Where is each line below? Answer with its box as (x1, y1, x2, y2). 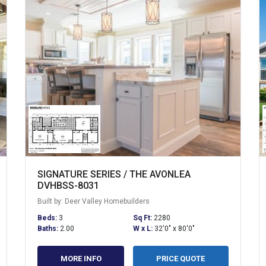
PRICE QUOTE (156, 254, 205, 263)
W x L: (132, 224, 154, 233)
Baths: (37, 224, 61, 233)
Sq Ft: (132, 213, 154, 222)
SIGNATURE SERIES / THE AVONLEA (37, 168, 191, 180)
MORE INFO (60, 254, 102, 263)
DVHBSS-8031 (37, 179, 100, 191)
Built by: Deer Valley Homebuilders (37, 197, 150, 205)
